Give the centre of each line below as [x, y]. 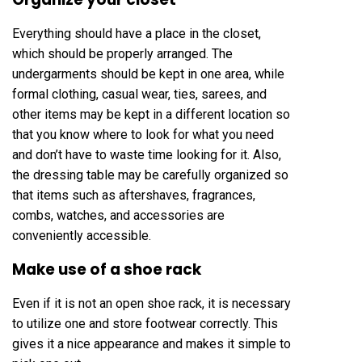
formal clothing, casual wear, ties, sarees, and [139, 94]
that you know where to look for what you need [143, 134]
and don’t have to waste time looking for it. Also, [147, 154]
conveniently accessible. [82, 235]
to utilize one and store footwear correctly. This [145, 323]
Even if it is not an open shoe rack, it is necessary [152, 303]
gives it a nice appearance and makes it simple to [152, 343]
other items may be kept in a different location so [151, 114]
